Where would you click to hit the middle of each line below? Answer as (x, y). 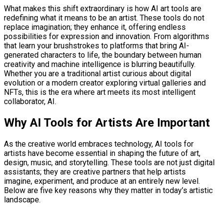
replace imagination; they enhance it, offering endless (95, 27)
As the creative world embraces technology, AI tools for (99, 144)
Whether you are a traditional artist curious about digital (98, 73)
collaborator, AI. (30, 101)
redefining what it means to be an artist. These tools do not (104, 18)
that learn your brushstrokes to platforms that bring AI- (97, 45)
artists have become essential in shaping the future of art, (102, 153)
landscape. (22, 199)
